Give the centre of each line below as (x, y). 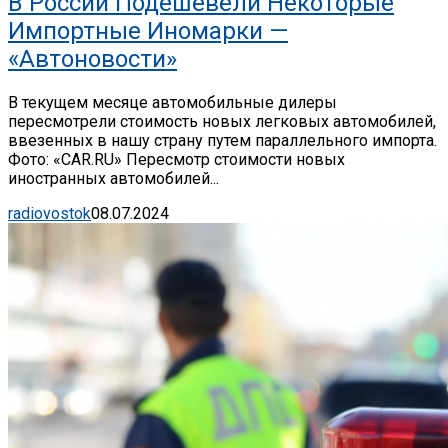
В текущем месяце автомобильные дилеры (172, 102)
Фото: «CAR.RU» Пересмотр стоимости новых (176, 159)
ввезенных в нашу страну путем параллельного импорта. (222, 140)
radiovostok (49, 213)
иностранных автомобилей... (113, 178)
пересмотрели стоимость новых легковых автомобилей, (222, 121)
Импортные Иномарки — (148, 30)
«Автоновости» (92, 58)
